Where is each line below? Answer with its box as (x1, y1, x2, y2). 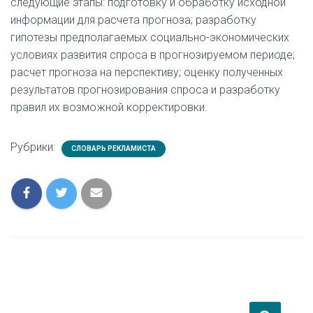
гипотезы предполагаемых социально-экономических (10, 31, 289, 44)
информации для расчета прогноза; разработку (10, 13, 256, 27)
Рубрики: (10, 140, 58, 154)
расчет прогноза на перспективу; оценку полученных (10, 66, 283, 79)
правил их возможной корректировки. (10, 101, 208, 114)
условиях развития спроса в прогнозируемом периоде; (10, 48, 295, 61)
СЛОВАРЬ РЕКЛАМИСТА (71, 145, 156, 152)
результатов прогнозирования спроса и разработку (10, 83, 280, 96)
